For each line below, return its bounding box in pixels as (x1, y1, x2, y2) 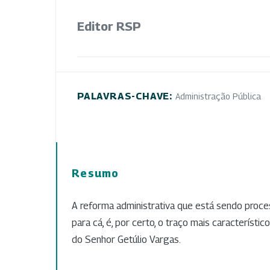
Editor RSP (77, 19, 141, 34)
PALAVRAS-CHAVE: (77, 90, 175, 102)
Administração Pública (175, 90, 261, 101)
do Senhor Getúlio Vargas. (72, 233, 181, 245)
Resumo (72, 166, 119, 180)
